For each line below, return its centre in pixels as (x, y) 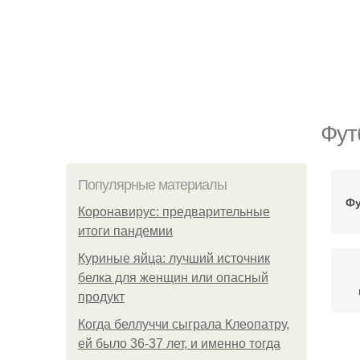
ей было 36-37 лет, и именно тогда (179, 344)
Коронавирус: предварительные (174, 212)
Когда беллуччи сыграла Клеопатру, (184, 324)
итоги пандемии (125, 231)
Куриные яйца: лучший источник (174, 258)
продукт (101, 297)
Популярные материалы (152, 185)
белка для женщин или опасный (173, 278)
